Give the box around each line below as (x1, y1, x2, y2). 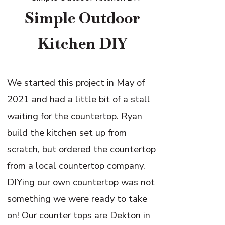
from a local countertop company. (7, 159, 146, 172)
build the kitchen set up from (7, 126, 127, 139)
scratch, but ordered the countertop (7, 143, 156, 156)
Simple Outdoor (25, 8, 141, 28)
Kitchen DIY (38, 34, 128, 54)
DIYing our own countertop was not (7, 176, 155, 189)
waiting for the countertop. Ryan (7, 109, 143, 123)
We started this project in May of (7, 76, 145, 89)
